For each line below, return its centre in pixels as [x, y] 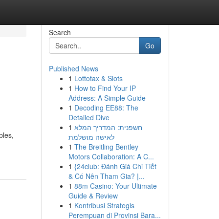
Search [60, 32]
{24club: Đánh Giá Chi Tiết [115, 166]
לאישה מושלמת [91, 137]
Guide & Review [93, 196]
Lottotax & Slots [98, 78]
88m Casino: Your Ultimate [115, 186]
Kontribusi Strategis [104, 205]
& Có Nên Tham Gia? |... [106, 176]
